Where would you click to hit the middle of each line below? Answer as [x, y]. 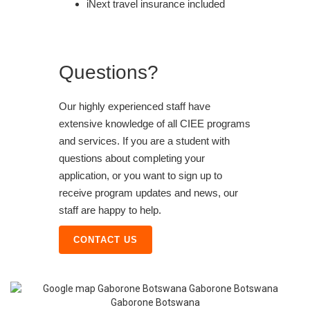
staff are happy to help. [110, 210]
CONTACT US [106, 239]
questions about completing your [132, 158]
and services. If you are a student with [144, 140]
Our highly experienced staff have [135, 106]
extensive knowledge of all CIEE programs [155, 123]
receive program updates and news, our [148, 192]
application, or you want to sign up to [140, 175]
